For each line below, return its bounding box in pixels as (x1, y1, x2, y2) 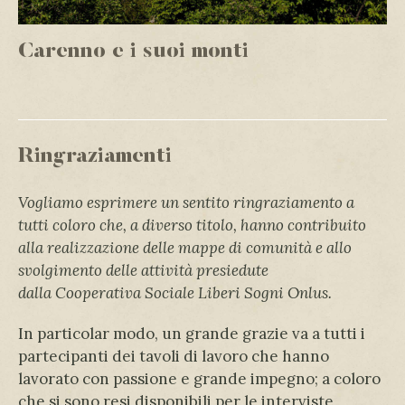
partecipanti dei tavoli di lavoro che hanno (18, 345, 329, 366)
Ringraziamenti (18, 146, 172, 167)
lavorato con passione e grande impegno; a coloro (18, 368, 381, 389)
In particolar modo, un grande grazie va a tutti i (18, 323, 365, 344)
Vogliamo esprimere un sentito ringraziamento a (18, 193, 354, 212)
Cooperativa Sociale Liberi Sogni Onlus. (52, 283, 332, 303)
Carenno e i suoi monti (18, 41, 249, 62)
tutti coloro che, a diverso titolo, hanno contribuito (18, 215, 366, 235)
